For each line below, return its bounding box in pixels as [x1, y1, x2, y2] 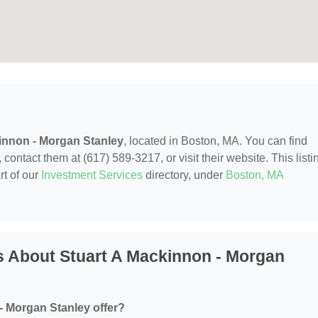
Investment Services [41, 168, 143, 181]
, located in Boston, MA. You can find [124, 134, 307, 147]
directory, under [143, 168, 226, 181]
